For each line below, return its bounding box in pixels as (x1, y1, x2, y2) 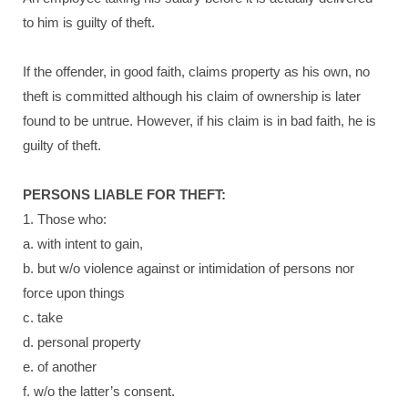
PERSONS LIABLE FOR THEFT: (23, 187, 226, 202)
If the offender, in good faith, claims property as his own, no (23, 64, 370, 79)
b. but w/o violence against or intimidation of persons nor (23, 260, 354, 276)
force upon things (23, 285, 125, 301)
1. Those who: (23, 211, 107, 227)
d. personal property (23, 334, 141, 350)
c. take (23, 310, 63, 325)
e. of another (23, 359, 97, 374)
